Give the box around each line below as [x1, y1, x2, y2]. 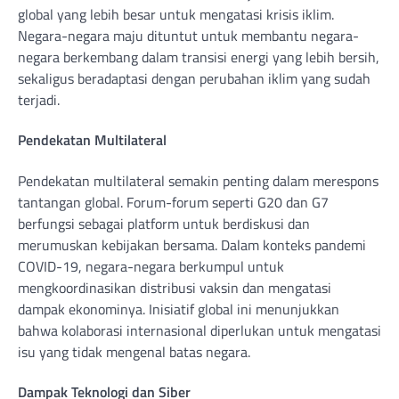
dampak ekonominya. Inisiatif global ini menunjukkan [18, 297, 339, 320]
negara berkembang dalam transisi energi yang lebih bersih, [18, 46, 379, 69]
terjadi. [18, 89, 60, 111]
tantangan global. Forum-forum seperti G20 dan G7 [18, 191, 329, 213]
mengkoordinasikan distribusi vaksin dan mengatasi [18, 276, 331, 298]
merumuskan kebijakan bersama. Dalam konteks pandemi [18, 233, 366, 256]
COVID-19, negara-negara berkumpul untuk [18, 255, 284, 277]
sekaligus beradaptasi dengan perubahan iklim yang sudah [18, 68, 370, 90]
